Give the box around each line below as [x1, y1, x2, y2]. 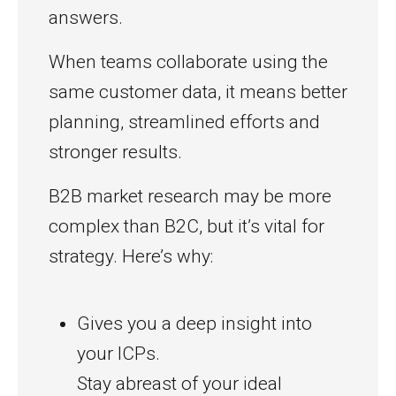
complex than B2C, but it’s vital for [49, 216, 324, 237]
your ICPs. [77, 343, 160, 364]
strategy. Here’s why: [49, 246, 213, 267]
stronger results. [49, 141, 182, 163]
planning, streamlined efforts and [49, 111, 320, 133]
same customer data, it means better [49, 81, 347, 103]
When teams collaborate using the [49, 51, 328, 72]
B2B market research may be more [49, 186, 331, 207]
